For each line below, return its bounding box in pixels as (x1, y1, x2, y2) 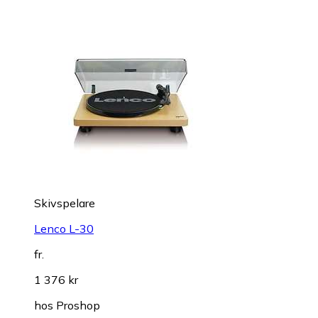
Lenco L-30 (34, 221, 94, 236)
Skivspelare (34, 196, 95, 211)
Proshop (56, 298, 100, 313)
